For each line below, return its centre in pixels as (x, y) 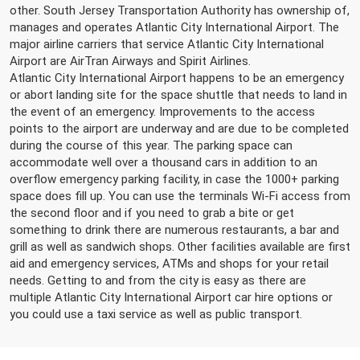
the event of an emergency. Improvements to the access (162, 112)
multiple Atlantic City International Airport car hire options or (171, 298)
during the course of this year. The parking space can (151, 146)
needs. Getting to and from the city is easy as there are (158, 281)
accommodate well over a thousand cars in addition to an (164, 163)
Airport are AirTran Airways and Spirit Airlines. (130, 61)
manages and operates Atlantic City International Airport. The (174, 28)
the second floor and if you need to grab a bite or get (152, 213)
